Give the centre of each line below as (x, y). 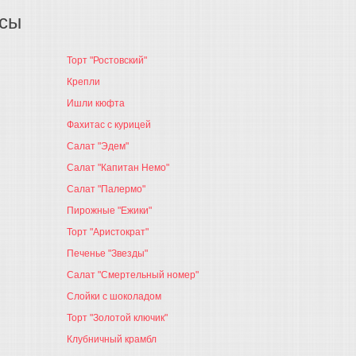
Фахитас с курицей (108, 125)
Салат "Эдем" (97, 146)
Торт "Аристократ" (107, 232)
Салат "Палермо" (106, 189)
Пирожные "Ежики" (109, 211)
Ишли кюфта (95, 103)
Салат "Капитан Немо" (118, 168)
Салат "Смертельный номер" (132, 275)
